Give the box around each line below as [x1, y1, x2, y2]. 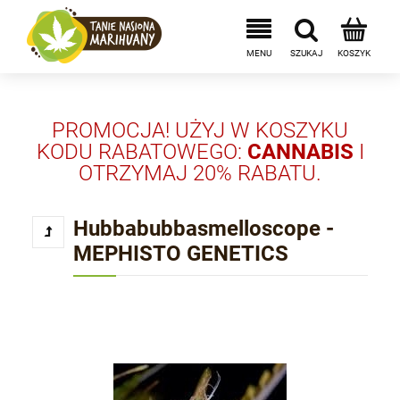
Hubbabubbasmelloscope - [73, 216, 335, 241]
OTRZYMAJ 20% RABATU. [79, 161, 321, 186]
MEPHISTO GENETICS [73, 241, 289, 266]
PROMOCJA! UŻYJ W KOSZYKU [52, 118, 348, 143]
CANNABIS [246, 139, 354, 164]
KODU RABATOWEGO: [36, 139, 247, 164]
